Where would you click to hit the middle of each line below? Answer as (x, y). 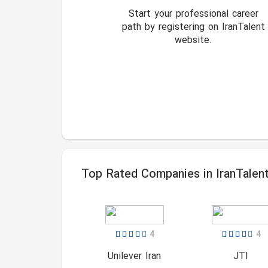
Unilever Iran (135, 257)
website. (193, 41)
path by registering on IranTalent (193, 28)
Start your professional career (193, 14)
